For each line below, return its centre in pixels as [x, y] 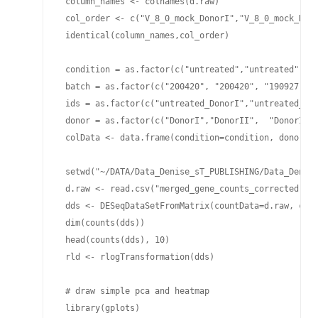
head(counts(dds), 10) [115, 240]
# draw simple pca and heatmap [135, 291]
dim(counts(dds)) [103, 223]
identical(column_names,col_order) [145, 35]
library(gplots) [103, 308]
